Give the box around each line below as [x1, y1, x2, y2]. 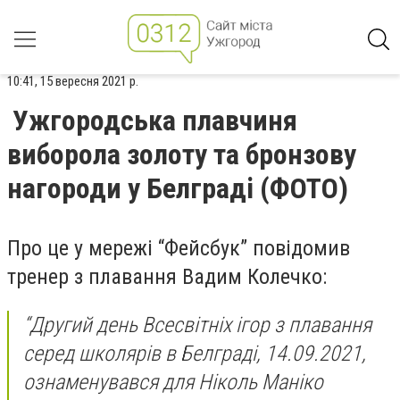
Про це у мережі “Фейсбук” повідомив [7, 236, 350, 261]
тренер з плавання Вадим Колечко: [7, 264, 327, 289]
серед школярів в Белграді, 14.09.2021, [23, 340, 366, 366]
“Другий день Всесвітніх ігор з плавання [23, 312, 371, 337]
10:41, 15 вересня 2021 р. [7, 73, 138, 89]
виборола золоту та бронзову [7, 137, 356, 171]
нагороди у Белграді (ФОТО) [7, 171, 348, 205]
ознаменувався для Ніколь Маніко [23, 369, 323, 395]
